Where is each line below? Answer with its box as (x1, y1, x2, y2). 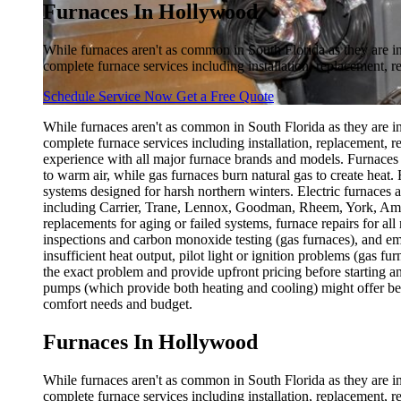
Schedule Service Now (43, 88, 176, 104)
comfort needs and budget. (43, 295, 192, 311)
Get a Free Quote (176, 88, 274, 104)
